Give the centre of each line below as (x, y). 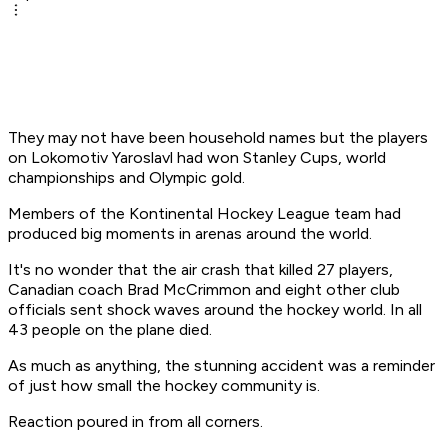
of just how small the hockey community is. (164, 386)
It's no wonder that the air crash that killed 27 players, (200, 270)
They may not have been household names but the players (218, 138)
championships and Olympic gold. (126, 178)
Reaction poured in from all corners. (135, 422)
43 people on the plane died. (110, 330)
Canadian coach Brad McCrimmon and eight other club (204, 290)
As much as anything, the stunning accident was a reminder (221, 366)
